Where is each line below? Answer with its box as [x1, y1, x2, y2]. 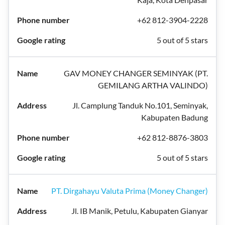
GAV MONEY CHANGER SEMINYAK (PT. [64, 68, 208, 78]
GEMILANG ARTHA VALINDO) [98, 80, 208, 90]
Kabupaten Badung [141, 113, 208, 122]
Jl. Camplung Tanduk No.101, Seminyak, [72, 100, 208, 110]
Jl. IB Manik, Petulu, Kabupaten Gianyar [71, 206, 208, 215]
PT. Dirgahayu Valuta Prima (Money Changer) [51, 186, 208, 195]
